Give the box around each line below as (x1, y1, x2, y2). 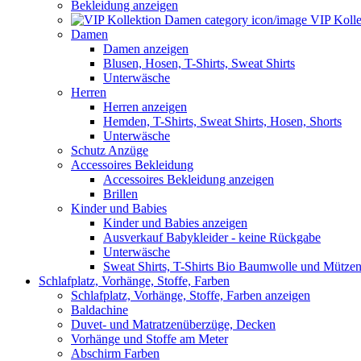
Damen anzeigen (103, 42, 189, 56)
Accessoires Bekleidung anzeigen (103, 172, 274, 187)
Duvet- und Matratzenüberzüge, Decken (71, 317, 276, 332)
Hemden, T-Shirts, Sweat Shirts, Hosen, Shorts (103, 114, 342, 129)
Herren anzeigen (103, 100, 187, 114)
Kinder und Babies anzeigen (103, 216, 247, 230)
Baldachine (71, 303, 128, 317)
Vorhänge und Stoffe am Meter (71, 332, 228, 346)
